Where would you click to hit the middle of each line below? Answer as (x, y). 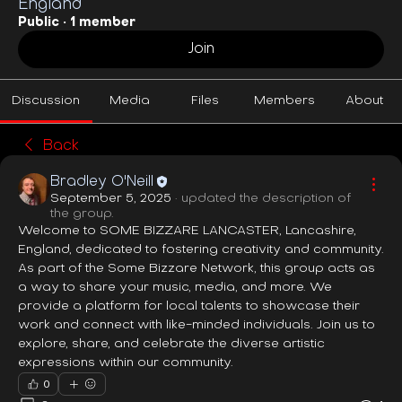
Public (39, 22)
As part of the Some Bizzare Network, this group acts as (197, 268)
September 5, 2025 (111, 198)
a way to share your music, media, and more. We (175, 287)
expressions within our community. (126, 363)
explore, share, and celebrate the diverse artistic (171, 344)
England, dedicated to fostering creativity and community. (201, 249)
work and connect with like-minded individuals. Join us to (197, 325)
